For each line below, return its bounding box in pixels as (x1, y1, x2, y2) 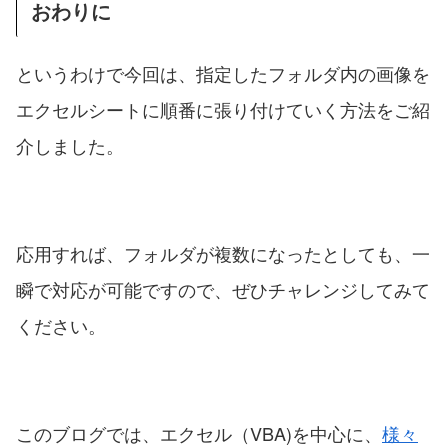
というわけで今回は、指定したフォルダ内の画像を (16, 59, 430, 86)
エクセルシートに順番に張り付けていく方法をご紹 (16, 95, 430, 122)
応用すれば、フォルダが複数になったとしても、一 (16, 239, 430, 266)
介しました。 (16, 131, 124, 158)
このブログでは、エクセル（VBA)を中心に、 (16, 419, 382, 446)
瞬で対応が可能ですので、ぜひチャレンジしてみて (16, 275, 430, 302)
